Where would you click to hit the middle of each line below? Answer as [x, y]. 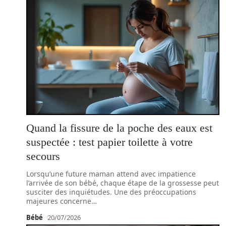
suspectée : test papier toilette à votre [109, 142]
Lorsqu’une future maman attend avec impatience [111, 174]
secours [43, 156]
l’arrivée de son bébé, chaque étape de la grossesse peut [123, 183]
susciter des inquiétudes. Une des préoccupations [111, 192]
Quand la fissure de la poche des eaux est [119, 128]
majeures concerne [59, 201]
